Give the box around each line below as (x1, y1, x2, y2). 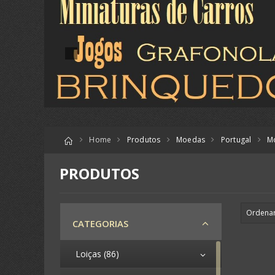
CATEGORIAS (72, 217, 128, 230)
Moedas (176, 134, 206, 145)
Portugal (220, 134, 252, 145)
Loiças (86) (76, 248, 119, 260)
